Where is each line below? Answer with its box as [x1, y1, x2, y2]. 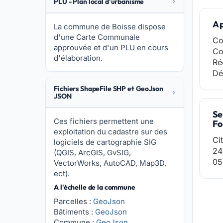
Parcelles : [54, 197, 94, 206]
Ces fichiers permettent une [54, 116, 154, 126]
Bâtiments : [54, 207, 96, 217]
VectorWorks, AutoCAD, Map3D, [54, 158, 167, 168]
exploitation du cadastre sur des [54, 127, 168, 136]
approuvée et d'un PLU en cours [54, 43, 169, 52]
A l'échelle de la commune [54, 183, 135, 192]
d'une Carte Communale [54, 32, 140, 42]
